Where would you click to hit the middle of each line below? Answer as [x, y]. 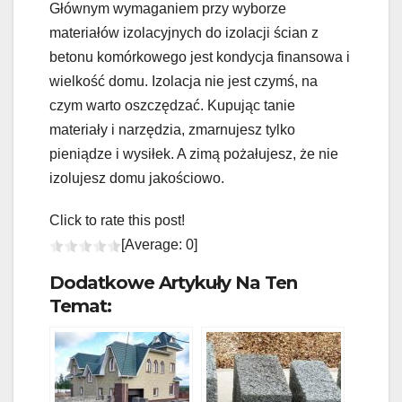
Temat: [80, 306]
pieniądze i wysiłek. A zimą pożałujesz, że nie [194, 153]
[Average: [153, 244]
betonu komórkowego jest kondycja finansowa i [200, 57]
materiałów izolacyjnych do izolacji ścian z [184, 32]
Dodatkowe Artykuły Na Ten [173, 282]
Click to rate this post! [117, 220]
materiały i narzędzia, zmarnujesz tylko [172, 129]
